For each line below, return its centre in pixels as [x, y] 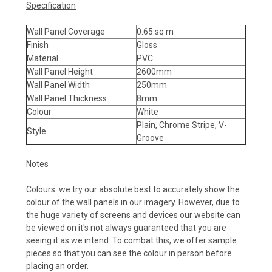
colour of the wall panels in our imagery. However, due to [133, 202]
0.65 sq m [155, 31]
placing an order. [57, 266]
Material [42, 58]
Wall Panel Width [58, 85]
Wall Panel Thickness [67, 98]
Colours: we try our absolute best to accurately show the [133, 189]
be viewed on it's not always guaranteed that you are [126, 227]
